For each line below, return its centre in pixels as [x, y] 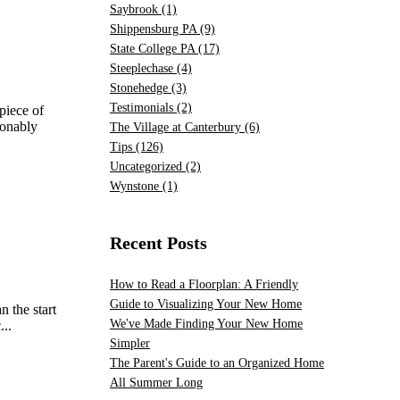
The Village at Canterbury [177, 128]
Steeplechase [143, 69]
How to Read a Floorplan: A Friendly [204, 285]
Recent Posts [158, 243]
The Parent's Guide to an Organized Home [217, 363]
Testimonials [143, 108]
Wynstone [136, 187]
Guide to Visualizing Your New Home [206, 304]
